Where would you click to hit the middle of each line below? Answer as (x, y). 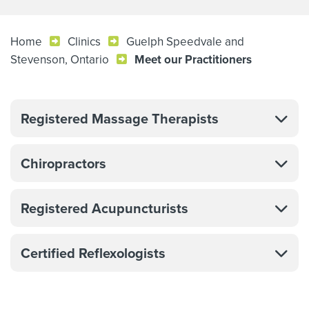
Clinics (84, 41)
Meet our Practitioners (193, 59)
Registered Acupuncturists (104, 208)
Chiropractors (63, 163)
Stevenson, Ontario (60, 59)
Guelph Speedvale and (185, 41)
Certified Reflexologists (93, 253)
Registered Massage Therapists (120, 118)
